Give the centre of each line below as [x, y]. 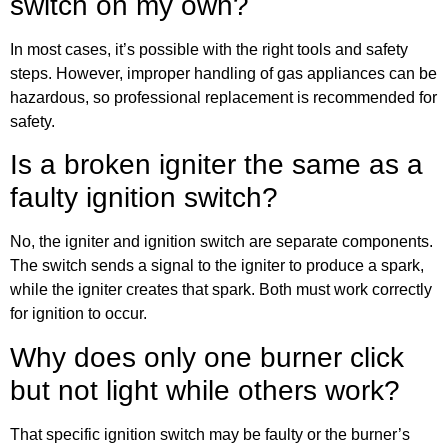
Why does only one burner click [207, 357]
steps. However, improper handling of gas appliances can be [223, 73]
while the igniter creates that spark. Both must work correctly [221, 290]
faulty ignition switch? [144, 198]
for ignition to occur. [78, 314]
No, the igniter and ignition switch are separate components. [221, 242]
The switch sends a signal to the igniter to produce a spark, [217, 266]
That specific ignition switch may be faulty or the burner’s [210, 434]
